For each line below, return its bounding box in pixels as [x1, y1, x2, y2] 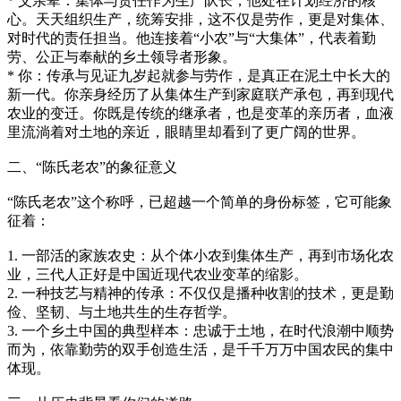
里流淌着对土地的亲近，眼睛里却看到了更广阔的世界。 [7, 124, 365, 140]
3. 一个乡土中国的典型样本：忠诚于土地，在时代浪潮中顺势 [7, 322, 394, 338]
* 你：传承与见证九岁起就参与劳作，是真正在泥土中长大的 [7, 67, 390, 83]
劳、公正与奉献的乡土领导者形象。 [7, 48, 236, 64]
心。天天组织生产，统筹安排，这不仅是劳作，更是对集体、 [7, 11, 394, 27]
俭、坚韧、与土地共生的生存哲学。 [7, 303, 236, 320]
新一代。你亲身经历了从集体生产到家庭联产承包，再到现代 [7, 86, 394, 102]
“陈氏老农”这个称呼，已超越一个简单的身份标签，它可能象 [7, 193, 392, 209]
